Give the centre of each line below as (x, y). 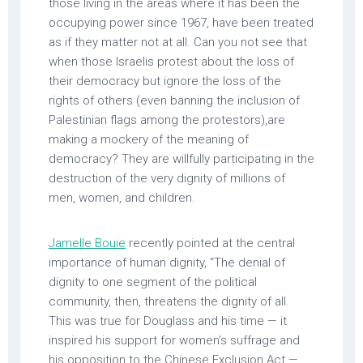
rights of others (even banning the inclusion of (174, 100)
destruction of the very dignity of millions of (167, 178)
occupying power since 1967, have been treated (181, 22)
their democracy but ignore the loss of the (165, 81)
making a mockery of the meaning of (149, 139)
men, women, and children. (122, 197)
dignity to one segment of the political (153, 282)
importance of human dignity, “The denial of (167, 262)
